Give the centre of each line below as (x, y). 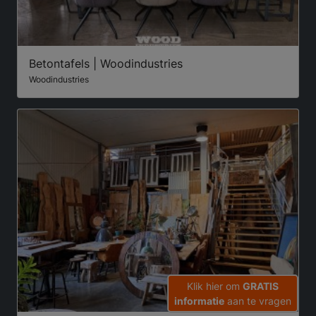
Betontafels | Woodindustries (106, 64)
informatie (199, 301)
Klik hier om (215, 286)
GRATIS (261, 286)
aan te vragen (258, 301)
